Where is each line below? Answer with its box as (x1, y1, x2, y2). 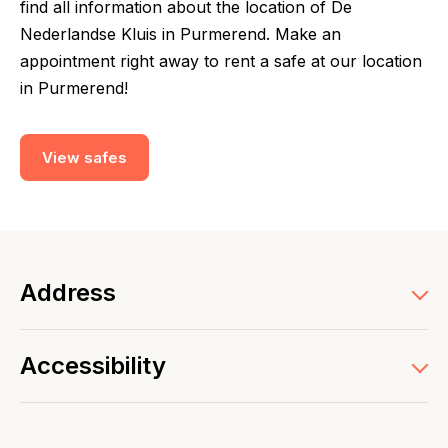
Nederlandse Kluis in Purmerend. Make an (20, 24, 341, 44)
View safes (42, 148, 127, 167)
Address (20, 278, 116, 307)
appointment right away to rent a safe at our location (20, 51, 422, 71)
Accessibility (20, 351, 166, 380)
